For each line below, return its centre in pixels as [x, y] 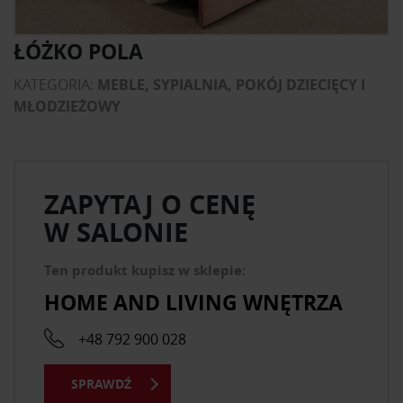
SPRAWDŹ [101, 384]
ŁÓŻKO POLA [78, 51]
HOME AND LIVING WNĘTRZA [193, 302]
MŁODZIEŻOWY [67, 106]
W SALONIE [116, 232]
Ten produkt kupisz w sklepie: [145, 270]
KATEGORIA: [55, 85]
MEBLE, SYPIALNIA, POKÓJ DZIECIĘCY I [231, 85]
